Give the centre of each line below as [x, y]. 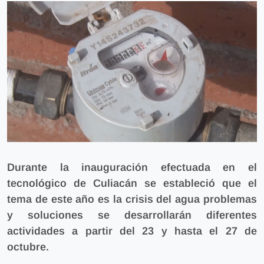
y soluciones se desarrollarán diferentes [132, 215]
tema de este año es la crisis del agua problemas [132, 199]
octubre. [28, 247]
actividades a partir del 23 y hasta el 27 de [132, 231]
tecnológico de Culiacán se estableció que [128, 183]
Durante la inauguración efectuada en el [132, 167]
